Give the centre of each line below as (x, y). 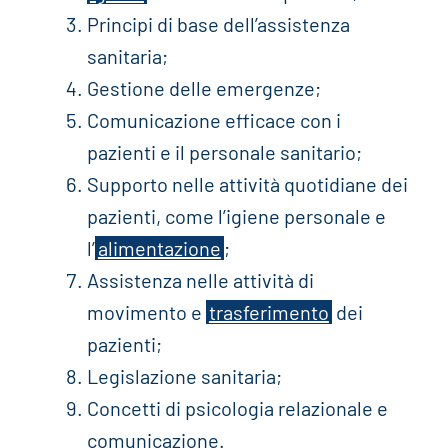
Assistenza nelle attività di (200, 280)
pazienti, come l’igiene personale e (236, 216)
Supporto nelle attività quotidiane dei (247, 184)
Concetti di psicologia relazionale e (237, 408)
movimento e (146, 312)
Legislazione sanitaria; (184, 376)
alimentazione (159, 248)
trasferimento (268, 312)
